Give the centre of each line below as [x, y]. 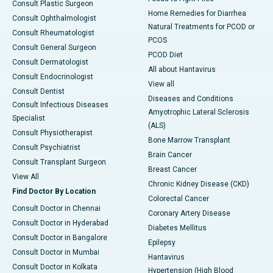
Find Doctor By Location [54, 192]
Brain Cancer [170, 155]
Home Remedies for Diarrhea [197, 14]
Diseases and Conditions [191, 99]
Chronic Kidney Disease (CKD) [199, 184]
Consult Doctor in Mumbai [56, 253]
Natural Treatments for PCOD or [201, 27]
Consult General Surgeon [54, 48]
